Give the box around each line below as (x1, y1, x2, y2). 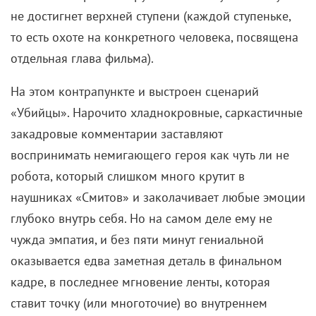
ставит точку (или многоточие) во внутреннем (11, 295, 267, 312)
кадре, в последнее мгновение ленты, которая (11, 274, 270, 291)
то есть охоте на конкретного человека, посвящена (11, 29, 298, 46)
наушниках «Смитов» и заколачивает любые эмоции (11, 189, 305, 206)
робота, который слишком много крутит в (11, 168, 245, 185)
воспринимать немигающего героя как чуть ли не (11, 147, 289, 164)
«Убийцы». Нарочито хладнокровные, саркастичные (11, 104, 303, 121)
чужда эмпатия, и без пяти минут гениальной (11, 231, 264, 248)
